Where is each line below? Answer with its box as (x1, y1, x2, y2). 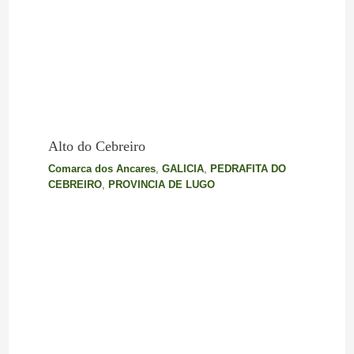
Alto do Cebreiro (47, 138, 145, 155)
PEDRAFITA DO (209, 163, 286, 175)
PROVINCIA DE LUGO (107, 179, 215, 191)
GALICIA (161, 163, 204, 175)
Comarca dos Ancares (47, 163, 156, 175)
